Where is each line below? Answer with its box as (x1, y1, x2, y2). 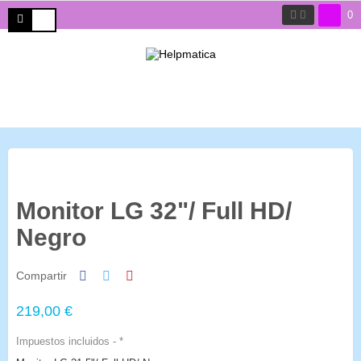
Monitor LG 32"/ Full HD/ (16, 197, 292, 224)
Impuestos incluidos (16, 335, 113, 347)
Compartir (16, 269, 67, 282)
